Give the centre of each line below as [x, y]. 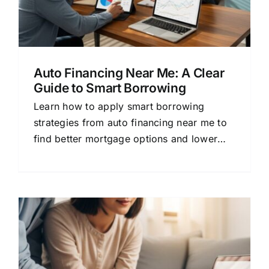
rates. [47, 155]
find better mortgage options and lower [126, 139]
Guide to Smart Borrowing [110, 88]
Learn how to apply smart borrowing [119, 106]
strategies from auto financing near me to [130, 122]
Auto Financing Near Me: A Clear [129, 73]
